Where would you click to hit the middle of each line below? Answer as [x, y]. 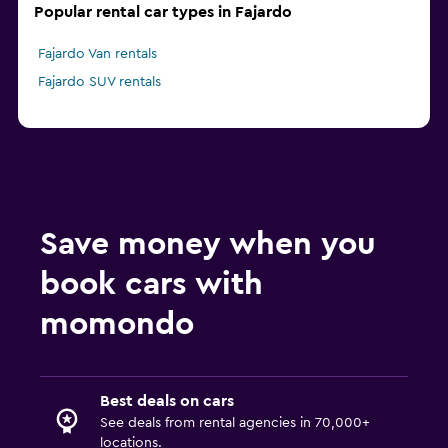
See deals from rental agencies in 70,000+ [235, 423]
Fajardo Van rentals [97, 54]
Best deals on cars [167, 401]
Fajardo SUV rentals [99, 82]
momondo [117, 324]
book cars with [151, 284]
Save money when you [208, 244]
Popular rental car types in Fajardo [163, 12]
